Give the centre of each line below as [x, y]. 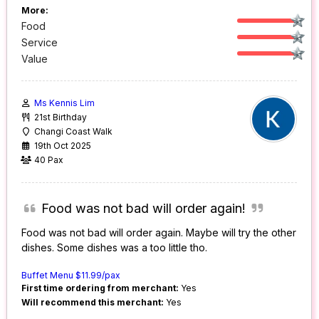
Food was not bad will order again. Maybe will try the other [159, 233]
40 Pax [49, 160]
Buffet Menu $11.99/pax [71, 276]
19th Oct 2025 [63, 146]
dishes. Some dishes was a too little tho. [115, 248]
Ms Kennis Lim [65, 103]
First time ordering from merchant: [100, 288]
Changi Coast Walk [74, 132]
